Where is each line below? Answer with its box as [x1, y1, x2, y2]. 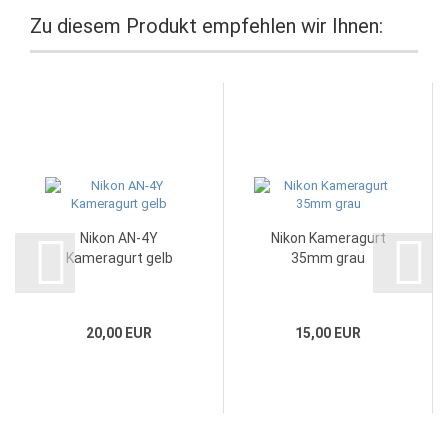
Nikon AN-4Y [80, 230, 158, 246]
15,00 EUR [295, 325, 361, 341]
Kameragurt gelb [65, 250, 173, 266]
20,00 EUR [86, 325, 152, 341]
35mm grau [291, 250, 365, 266]
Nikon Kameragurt [270, 230, 386, 246]
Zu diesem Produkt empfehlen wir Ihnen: [30, 14, 383, 38]
